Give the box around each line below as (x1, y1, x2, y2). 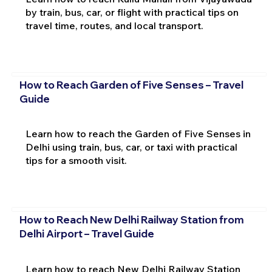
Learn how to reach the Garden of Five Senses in (25, 127, 251, 140)
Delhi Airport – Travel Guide (19, 226, 154, 240)
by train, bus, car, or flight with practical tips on (25, 6, 239, 19)
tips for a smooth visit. (25, 154, 127, 167)
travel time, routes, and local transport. (25, 19, 203, 32)
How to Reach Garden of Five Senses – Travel (19, 78, 243, 91)
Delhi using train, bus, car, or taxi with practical (25, 141, 237, 154)
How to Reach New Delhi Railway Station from (19, 212, 244, 226)
